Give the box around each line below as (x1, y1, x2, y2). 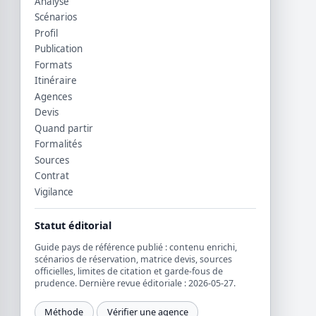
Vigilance (34, 185, 73, 198)
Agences (34, 90, 72, 103)
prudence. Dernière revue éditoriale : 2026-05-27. (34, 277, 236, 290)
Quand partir (34, 121, 93, 135)
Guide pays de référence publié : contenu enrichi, (34, 241, 237, 254)
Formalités (34, 138, 82, 151)
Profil (34, 26, 58, 39)
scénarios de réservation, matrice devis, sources (34, 253, 232, 266)
